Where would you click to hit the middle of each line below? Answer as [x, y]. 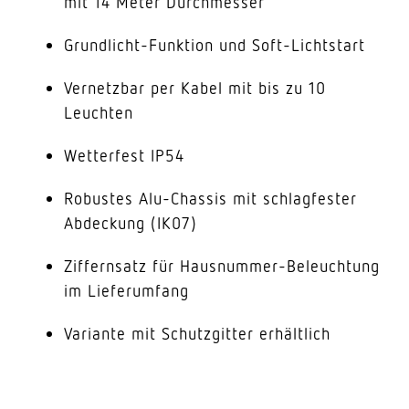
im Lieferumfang [126, 290]
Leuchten [99, 112]
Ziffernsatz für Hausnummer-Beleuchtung [222, 266]
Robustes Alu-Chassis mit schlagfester [210, 198]
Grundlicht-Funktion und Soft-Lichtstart [215, 45]
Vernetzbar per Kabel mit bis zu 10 [195, 88]
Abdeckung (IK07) [131, 223]
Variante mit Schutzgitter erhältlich [197, 333]
